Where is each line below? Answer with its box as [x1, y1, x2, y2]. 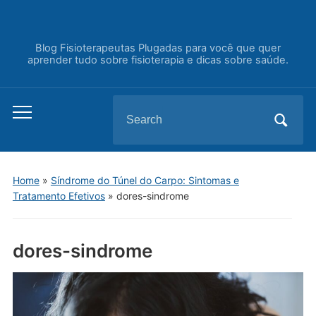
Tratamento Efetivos [12, 190, 105, 202]
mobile [11, 128, 48, 142]
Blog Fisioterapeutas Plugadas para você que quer [35, 42, 281, 54]
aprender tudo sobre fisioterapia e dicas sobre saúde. [28, 54, 288, 66]
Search [112, 99, 150, 114]
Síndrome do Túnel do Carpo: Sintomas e [50, 174, 239, 186]
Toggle [11, 108, 49, 122]
